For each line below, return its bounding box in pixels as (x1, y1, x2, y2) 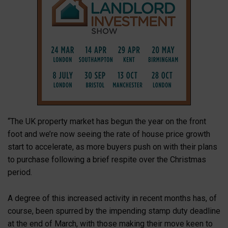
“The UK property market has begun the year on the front (8, 117, 206, 127)
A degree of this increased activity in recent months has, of (8, 193, 217, 203)
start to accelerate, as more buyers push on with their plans (8, 142, 217, 152)
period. (8, 167, 32, 178)
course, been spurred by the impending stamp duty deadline (8, 206, 220, 216)
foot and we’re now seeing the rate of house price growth (8, 129, 210, 139)
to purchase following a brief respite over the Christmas (8, 155, 206, 165)
